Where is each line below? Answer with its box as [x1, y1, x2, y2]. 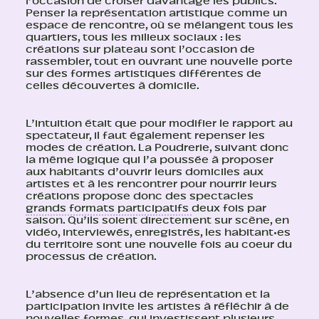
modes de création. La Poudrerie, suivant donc [26, 142, 289, 154]
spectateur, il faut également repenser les [26, 130, 265, 142]
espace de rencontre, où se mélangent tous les [26, 19, 293, 31]
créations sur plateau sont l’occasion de [26, 43, 255, 56]
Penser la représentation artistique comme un [26, 7, 287, 19]
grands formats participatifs [26, 202, 192, 214]
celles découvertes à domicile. [26, 80, 199, 92]
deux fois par [192, 202, 266, 214]
